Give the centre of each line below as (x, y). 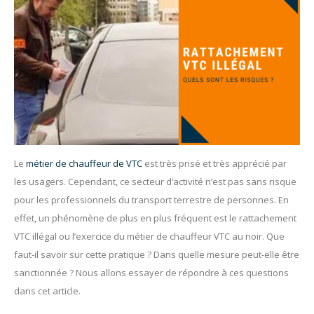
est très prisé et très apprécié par (214, 163)
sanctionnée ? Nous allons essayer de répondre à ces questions (151, 272)
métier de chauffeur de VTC (84, 163)
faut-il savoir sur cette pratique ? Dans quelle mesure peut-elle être (157, 254)
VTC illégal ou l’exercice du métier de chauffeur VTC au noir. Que (149, 236)
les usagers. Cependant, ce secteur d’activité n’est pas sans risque (155, 181)
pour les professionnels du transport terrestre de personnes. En (151, 199)
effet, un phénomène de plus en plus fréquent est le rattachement (155, 218)
